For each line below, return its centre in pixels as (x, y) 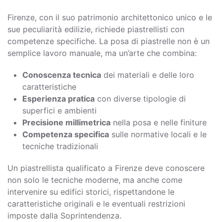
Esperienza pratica (58, 98)
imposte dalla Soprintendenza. (64, 215)
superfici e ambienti (59, 110)
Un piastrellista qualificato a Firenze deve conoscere (106, 168)
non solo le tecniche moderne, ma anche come (95, 180)
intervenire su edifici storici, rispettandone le (91, 192)
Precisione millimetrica (66, 122)
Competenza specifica (66, 134)
